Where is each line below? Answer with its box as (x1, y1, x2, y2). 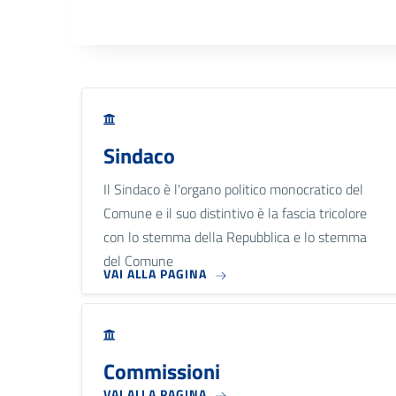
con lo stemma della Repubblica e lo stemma (103, 225, 367, 247)
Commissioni (103, 354, 220, 387)
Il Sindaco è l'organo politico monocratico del (103, 178, 363, 200)
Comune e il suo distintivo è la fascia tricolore (103, 202, 367, 224)
